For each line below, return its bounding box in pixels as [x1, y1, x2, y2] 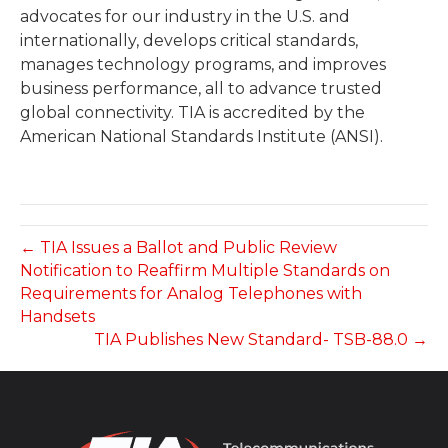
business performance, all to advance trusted [20, 79, 382, 99]
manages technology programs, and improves [20, 55, 386, 75]
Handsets [20, 307, 95, 327]
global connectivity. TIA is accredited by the [20, 103, 365, 123]
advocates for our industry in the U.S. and [20, 7, 350, 27]
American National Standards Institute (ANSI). [20, 127, 383, 147]
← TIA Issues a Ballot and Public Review [20, 238, 337, 258]
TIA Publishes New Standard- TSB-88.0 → [94, 330, 428, 350]
